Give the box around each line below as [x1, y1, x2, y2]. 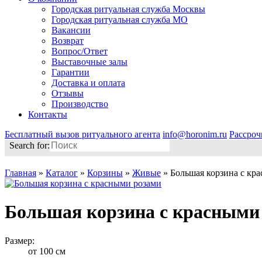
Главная [5, 168, 36, 178]
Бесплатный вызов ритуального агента [5, 129, 160, 139]
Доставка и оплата [51, 78, 125, 88]
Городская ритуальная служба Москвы [51, 4, 205, 14]
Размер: [5, 235, 35, 246]
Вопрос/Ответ [51, 46, 108, 56]
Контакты [28, 109, 67, 119]
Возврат [51, 36, 84, 46]
